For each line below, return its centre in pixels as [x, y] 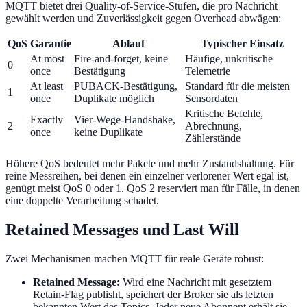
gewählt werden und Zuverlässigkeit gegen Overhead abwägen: [143, 19]
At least [47, 86]
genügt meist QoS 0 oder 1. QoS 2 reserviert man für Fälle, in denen [153, 188]
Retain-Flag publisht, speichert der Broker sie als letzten [153, 294]
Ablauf [128, 44]
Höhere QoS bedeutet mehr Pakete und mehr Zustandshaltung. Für [150, 164]
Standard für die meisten [237, 86]
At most [47, 59]
